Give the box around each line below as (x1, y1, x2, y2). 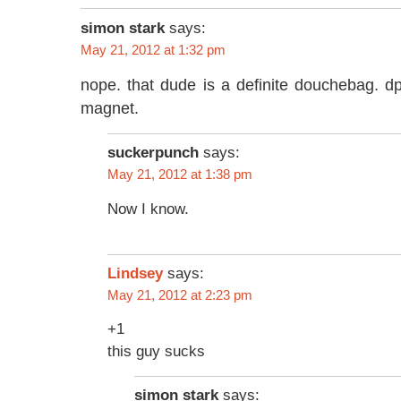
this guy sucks (107, 342, 205, 361)
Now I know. (107, 200, 189, 218)
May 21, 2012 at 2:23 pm (107, 287, 252, 303)
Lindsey (107, 264, 163, 282)
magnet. (81, 99, 139, 118)
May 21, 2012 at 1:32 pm (81, 42, 226, 58)
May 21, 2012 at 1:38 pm (107, 167, 252, 183)
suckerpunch (107, 143, 199, 162)
